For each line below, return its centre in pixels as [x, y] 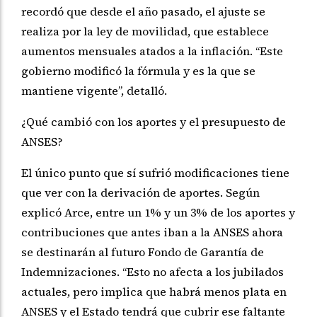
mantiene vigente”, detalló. [94, 91]
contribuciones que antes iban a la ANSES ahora [152, 232]
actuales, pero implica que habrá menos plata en [154, 292]
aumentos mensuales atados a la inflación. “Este [152, 51]
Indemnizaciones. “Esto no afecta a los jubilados [152, 272]
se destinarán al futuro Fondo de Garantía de [143, 252]
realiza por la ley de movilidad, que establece [145, 31]
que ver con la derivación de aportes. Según [140, 193]
